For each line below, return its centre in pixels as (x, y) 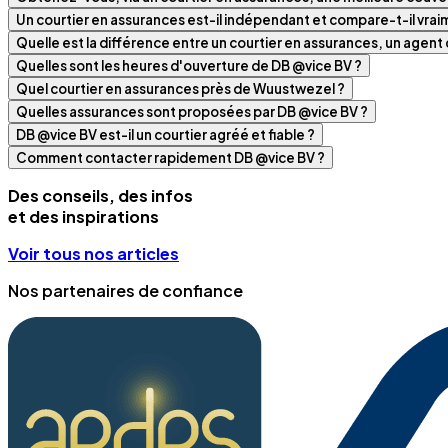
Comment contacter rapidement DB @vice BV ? (170, 158)
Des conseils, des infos (100, 196)
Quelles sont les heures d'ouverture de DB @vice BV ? (189, 66)
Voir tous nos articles (93, 254)
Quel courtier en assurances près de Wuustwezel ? (180, 89)
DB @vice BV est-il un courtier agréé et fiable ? (165, 135)
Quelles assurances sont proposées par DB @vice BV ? (192, 112)
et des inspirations (83, 217)
